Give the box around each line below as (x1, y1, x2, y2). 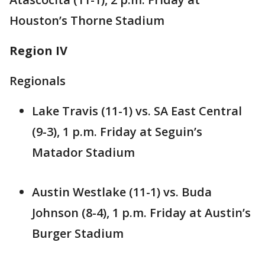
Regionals (9, 73, 66, 89)
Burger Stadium (32, 225, 124, 242)
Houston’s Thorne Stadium (9, 12, 164, 29)
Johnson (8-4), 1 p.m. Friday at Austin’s (32, 205, 251, 221)
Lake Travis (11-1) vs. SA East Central (32, 103, 242, 119)
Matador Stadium (32, 144, 135, 161)
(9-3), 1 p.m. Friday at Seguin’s (32, 124, 202, 140)
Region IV (9, 43, 67, 59)
